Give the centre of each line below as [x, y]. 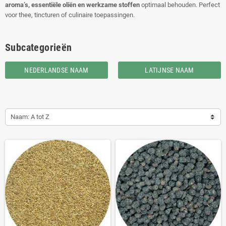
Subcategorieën [39, 47]
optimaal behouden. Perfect [180, 5]
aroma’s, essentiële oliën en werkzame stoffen [72, 5]
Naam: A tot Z [30, 117]
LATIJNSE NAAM [169, 70]
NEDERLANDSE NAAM [56, 70]
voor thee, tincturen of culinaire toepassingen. [70, 15]
